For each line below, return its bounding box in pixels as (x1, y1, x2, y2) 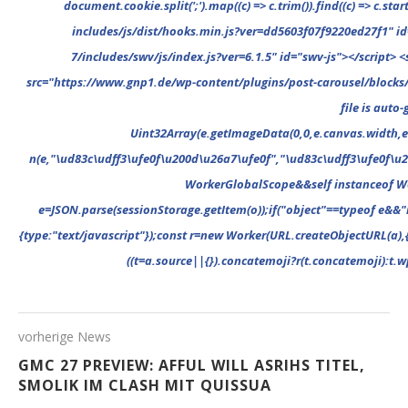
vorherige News (18, 328, 111, 345)
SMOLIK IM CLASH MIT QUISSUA (18, 375, 271, 395)
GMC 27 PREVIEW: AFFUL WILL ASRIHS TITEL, (18, 355, 365, 375)
